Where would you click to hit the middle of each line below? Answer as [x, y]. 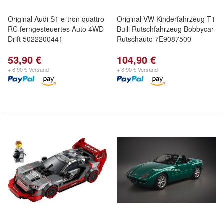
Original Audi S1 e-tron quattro [56, 19]
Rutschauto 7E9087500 [154, 39]
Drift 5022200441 [35, 39]
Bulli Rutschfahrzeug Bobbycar [165, 29]
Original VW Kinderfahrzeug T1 [166, 19]
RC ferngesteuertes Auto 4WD [56, 29]
